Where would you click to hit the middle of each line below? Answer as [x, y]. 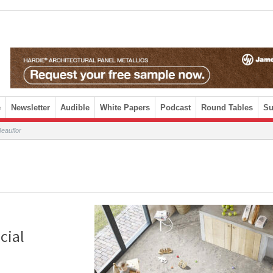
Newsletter [30, 108]
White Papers [125, 108]
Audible [75, 108]
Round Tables [227, 108]
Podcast [175, 108]
